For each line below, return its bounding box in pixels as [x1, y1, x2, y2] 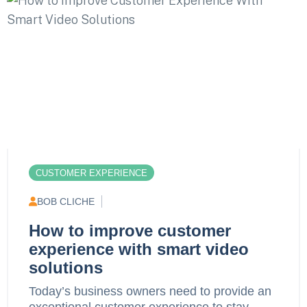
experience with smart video [29, 239, 249, 258]
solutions [29, 258, 103, 277]
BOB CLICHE [37, 195, 95, 207]
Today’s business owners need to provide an [29, 284, 271, 298]
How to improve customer [29, 221, 231, 240]
